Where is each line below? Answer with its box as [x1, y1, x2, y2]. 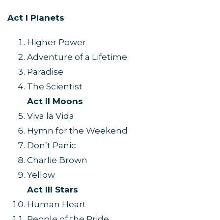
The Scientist [27, 82, 82, 92]
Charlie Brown [27, 155, 87, 165]
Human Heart [27, 199, 86, 210]
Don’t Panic [27, 140, 76, 151]
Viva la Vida [27, 111, 74, 121]
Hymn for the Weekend [27, 126, 128, 136]
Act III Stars [27, 185, 78, 195]
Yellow [27, 170, 55, 180]
